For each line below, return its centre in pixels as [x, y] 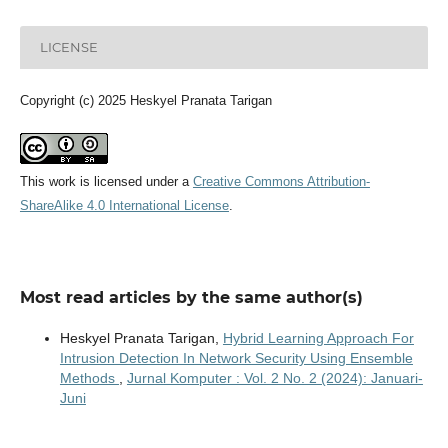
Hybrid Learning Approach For [318, 337]
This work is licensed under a [106, 181]
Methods [89, 377]
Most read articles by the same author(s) [191, 297]
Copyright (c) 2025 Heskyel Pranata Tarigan [145, 100]
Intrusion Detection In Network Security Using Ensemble [236, 357]
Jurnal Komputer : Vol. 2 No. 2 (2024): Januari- [274, 377]
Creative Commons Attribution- [281, 181]
